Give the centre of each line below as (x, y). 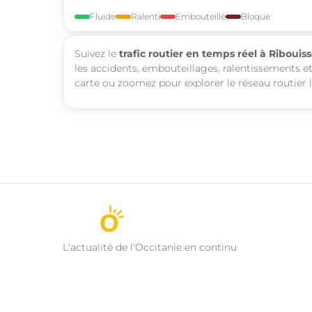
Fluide (103, 16)
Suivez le (97, 53)
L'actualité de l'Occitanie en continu (150, 247)
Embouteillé (201, 16)
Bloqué (256, 16)
